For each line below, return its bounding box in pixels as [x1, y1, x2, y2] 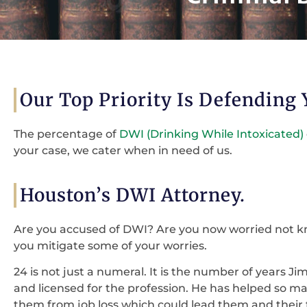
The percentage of [14, 127, 119, 141]
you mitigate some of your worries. [14, 238, 207, 252]
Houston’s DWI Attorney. [20, 183, 245, 206]
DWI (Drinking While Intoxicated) [119, 127, 304, 141]
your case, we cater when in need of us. [14, 144, 232, 158]
